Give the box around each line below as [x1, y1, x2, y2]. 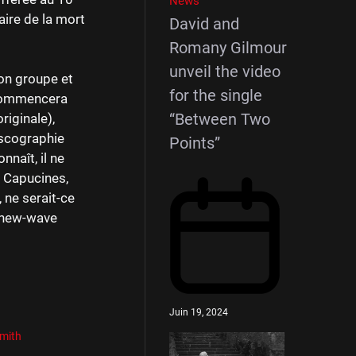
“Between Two [169, 110, 270, 129]
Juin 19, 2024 [169, 306, 228, 318]
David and [169, 14, 239, 33]
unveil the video [169, 62, 281, 81]
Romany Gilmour [169, 38, 287, 57]
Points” [169, 133, 220, 153]
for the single [169, 86, 262, 105]
